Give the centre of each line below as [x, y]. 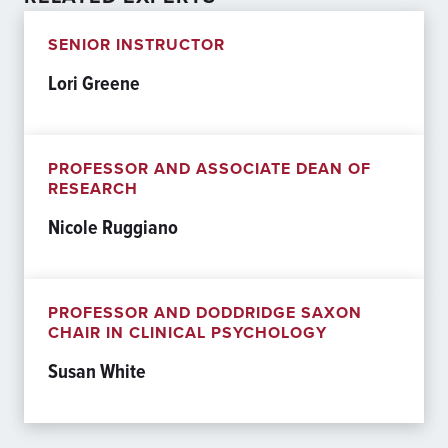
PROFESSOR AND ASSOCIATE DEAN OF [209, 168]
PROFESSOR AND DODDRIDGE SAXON [205, 312]
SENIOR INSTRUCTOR [136, 44]
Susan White [97, 371]
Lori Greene [94, 83]
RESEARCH [93, 188]
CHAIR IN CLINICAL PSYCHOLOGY [187, 332]
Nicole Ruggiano [113, 227]
